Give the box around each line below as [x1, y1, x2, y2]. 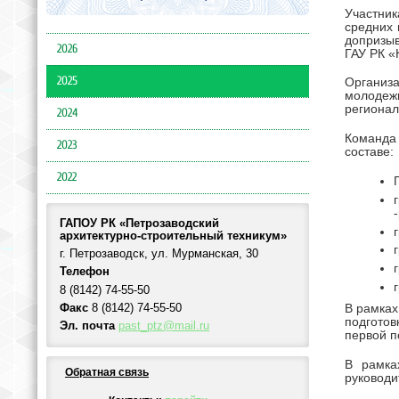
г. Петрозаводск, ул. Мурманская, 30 [60, 248, 258, 261]
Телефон [60, 265, 110, 279]
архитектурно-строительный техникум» [60, 229, 287, 242]
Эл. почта [60, 320, 115, 333]
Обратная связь [65, 365, 149, 379]
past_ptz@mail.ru [118, 320, 209, 333]
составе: [345, 145, 394, 159]
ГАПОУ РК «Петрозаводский [60, 216, 219, 230]
